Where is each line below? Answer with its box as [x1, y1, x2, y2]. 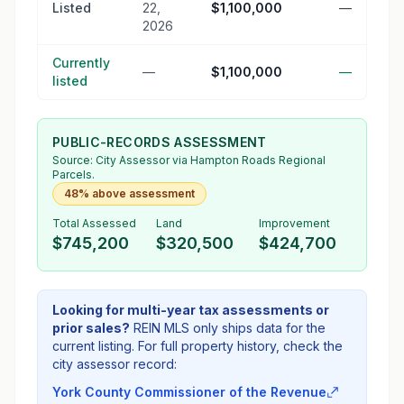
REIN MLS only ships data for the [133, 320, 326, 335]
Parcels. [52, 168, 95, 181]
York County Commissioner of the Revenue [52, 384, 326, 399]
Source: [52, 153, 96, 167]
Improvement [259, 216, 331, 230]
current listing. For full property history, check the [52, 338, 343, 353]
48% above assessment [64, 187, 195, 200]
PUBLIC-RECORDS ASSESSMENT [52, 134, 267, 150]
